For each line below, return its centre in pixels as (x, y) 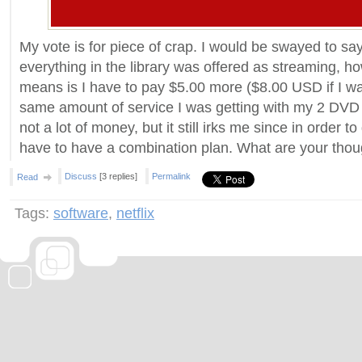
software (81, 213)
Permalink (171, 176)
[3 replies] (117, 176)
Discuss (81, 176)
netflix (135, 213)
